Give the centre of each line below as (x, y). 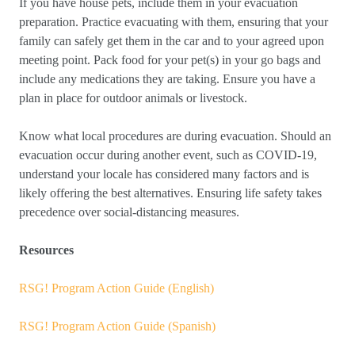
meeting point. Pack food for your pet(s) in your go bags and (170, 60)
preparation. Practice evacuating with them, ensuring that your (174, 22)
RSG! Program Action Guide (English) (116, 288)
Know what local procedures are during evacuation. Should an (175, 136)
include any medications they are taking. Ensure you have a (167, 79)
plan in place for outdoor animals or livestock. (135, 98)
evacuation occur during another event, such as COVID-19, (168, 155)
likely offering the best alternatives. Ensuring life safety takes (170, 193)
